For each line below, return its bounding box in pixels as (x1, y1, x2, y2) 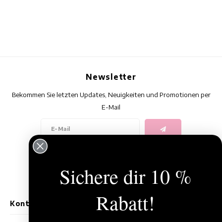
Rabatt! (96, 189, 155, 216)
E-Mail (102, 103, 120, 111)
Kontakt (10, 199, 44, 208)
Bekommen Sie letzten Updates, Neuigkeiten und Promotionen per (11, 91, 211, 99)
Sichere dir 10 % (59, 163, 191, 189)
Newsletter (86, 72, 136, 81)
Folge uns (90, 149, 132, 159)
